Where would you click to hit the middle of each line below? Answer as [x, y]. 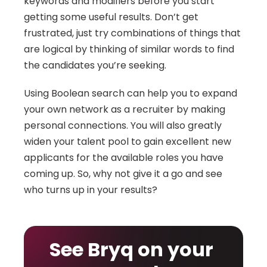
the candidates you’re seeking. [95, 65]
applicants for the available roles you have [124, 158]
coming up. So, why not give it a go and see [123, 174]
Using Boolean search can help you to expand [131, 93]
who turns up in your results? [91, 190]
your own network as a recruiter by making [125, 109]
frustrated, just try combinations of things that [132, 33]
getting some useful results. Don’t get [111, 17]
